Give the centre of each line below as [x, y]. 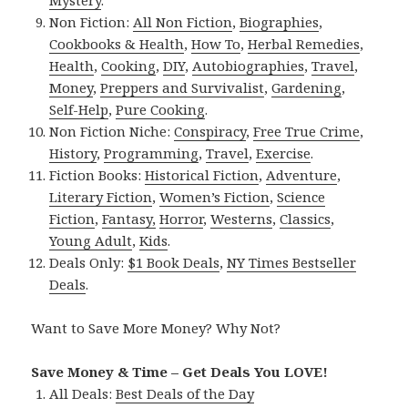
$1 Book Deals [174, 262]
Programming [152, 153]
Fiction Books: [97, 174]
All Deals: [83, 393]
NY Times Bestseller [292, 262]
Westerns [242, 218]
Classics [306, 218]
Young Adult [91, 240]
